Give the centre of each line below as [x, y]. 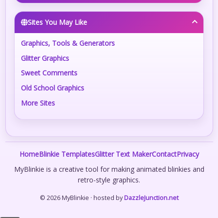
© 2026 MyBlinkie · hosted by [82, 198]
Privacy [188, 154]
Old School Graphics [53, 88]
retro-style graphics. [109, 180]
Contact [164, 154]
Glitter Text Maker [123, 154]
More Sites [38, 103]
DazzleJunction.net [151, 198]
